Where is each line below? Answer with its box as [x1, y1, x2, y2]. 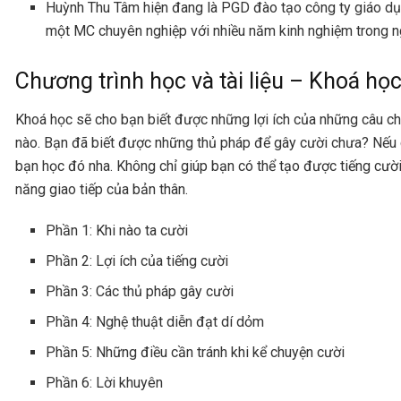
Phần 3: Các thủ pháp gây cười [46, 282, 238, 300]
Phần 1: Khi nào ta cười [46, 221, 189, 239]
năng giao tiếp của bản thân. [15, 180, 188, 198]
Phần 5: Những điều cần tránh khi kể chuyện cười [46, 343, 349, 361]
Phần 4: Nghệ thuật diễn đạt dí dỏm [46, 312, 265, 330]
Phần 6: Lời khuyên [46, 373, 167, 391]
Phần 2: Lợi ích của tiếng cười [46, 252, 233, 269]
